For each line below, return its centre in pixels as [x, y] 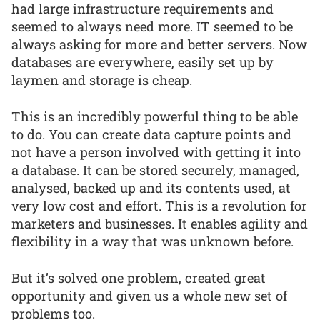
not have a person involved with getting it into [156, 152]
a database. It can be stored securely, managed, [155, 170]
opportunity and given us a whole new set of [149, 295]
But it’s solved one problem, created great [139, 277]
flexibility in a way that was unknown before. [152, 242]
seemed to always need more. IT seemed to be [152, 27]
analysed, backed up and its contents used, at [151, 188]
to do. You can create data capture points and [151, 135]
